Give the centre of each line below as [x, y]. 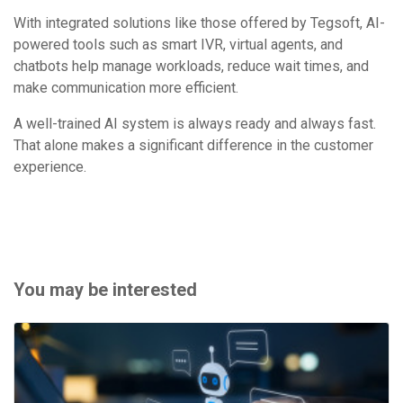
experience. [50, 167]
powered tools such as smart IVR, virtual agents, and [178, 45]
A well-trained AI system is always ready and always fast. [195, 124]
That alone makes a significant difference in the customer [193, 146]
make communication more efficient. [126, 88]
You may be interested [105, 290]
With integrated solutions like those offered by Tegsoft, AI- [199, 23]
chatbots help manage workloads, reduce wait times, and [191, 67]
